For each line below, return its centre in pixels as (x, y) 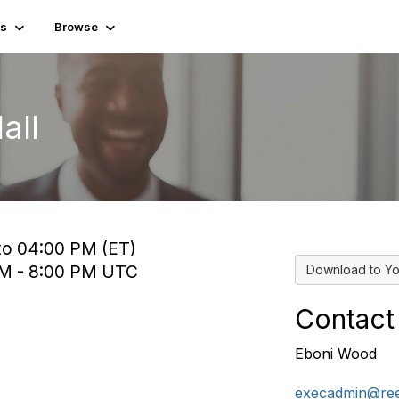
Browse (77, 27)
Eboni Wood (335, 354)
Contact (344, 319)
